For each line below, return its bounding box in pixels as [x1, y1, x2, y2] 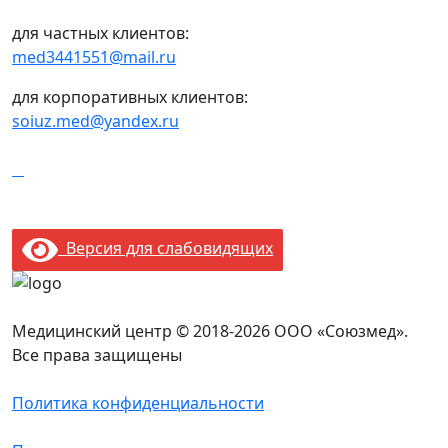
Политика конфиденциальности [12, 391, 264, 414]
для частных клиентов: [12, 21, 189, 44]
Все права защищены [12, 343, 182, 366]
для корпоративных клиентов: [12, 85, 248, 108]
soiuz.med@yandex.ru [12, 109, 179, 132]
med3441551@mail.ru [12, 45, 176, 68]
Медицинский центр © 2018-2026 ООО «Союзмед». [12, 319, 408, 342]
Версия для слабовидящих [58, 236, 273, 259]
